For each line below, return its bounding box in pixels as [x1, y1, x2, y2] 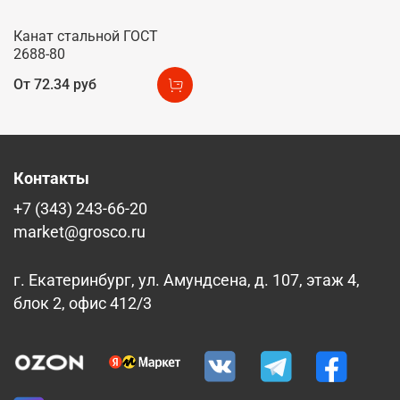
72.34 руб [34, 76, 96, 94]
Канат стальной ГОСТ [13, 27, 158, 45]
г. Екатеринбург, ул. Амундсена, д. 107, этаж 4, [13, 271, 360, 290]
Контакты [13, 170, 89, 188]
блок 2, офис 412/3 [13, 295, 152, 313]
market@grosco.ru [13, 223, 146, 242]
